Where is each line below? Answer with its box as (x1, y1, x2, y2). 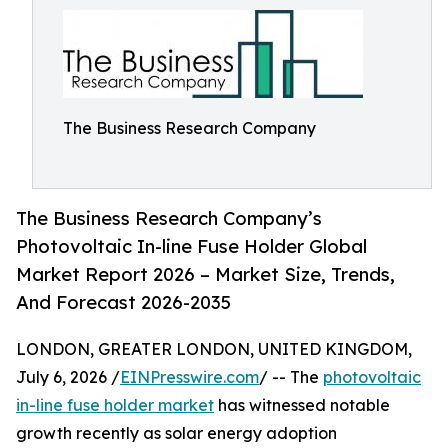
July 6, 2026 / (16, 367, 120, 388)
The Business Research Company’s (16, 207, 322, 230)
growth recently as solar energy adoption (16, 423, 337, 444)
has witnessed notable (214, 395, 390, 416)
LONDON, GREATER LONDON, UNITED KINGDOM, (16, 339, 412, 360)
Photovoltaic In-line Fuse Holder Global (16, 235, 367, 258)
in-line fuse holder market (16, 395, 214, 416)
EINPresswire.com (120, 367, 259, 388)
